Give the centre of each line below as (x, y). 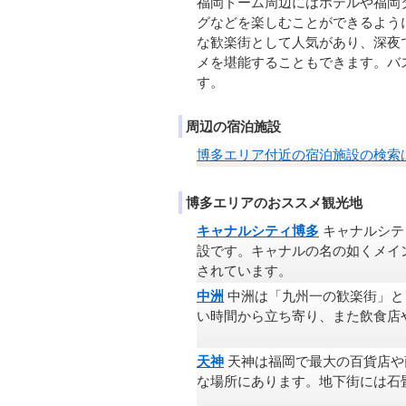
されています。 (244, 271)
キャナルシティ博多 (258, 231)
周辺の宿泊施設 (233, 127)
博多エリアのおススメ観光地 (274, 203)
